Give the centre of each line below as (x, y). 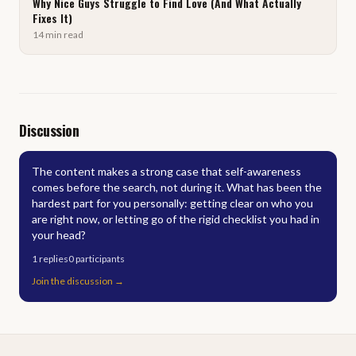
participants (100, 259)
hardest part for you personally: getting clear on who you (172, 203)
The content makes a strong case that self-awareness (166, 171)
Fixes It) (52, 18)
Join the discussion (72, 281)
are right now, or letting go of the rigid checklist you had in (176, 219)
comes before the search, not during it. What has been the (177, 187)
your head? (59, 235)
